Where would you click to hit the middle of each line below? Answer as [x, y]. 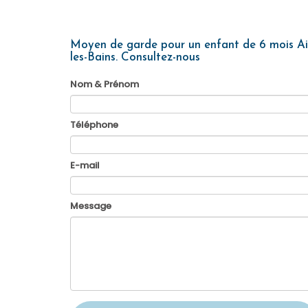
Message [91, 206]
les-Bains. [96, 57]
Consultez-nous [161, 57]
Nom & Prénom [104, 84]
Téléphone [94, 125]
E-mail [85, 165]
